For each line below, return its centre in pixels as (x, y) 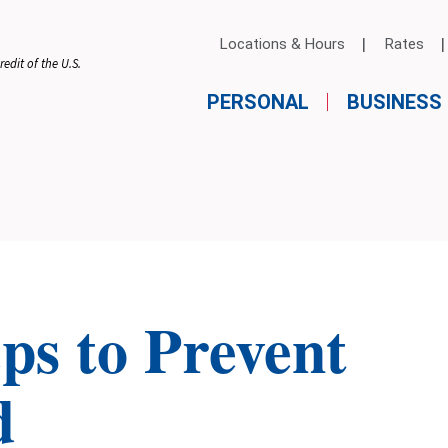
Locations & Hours (282, 44)
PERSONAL (257, 102)
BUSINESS (394, 102)
